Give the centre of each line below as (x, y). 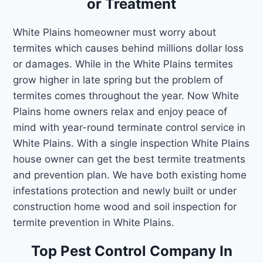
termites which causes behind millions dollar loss (129, 48)
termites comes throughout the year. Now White (126, 95)
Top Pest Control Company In (131, 251)
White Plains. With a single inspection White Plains (131, 143)
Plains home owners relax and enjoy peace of (120, 111)
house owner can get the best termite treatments (129, 159)
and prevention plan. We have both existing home (130, 175)
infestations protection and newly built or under (125, 190)
